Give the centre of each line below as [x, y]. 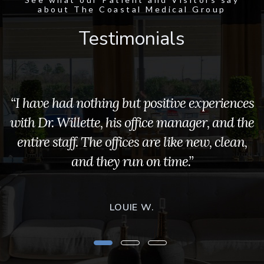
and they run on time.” [132, 161]
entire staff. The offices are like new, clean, [132, 141]
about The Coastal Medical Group [132, 9]
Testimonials [132, 38]
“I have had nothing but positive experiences [132, 103]
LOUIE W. [132, 207]
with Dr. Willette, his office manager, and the [132, 122]
